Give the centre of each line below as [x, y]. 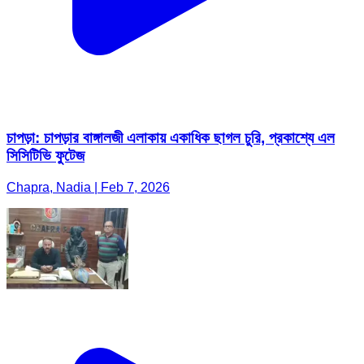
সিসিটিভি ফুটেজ [45, 156]
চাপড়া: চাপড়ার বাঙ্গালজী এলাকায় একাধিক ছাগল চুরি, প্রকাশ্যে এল [171, 138]
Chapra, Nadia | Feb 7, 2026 [88, 187]
